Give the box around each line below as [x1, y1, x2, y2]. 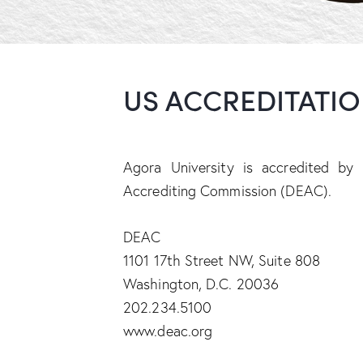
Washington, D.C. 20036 [123, 274, 280, 294]
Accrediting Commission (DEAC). [123, 181, 332, 200]
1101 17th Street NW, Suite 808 [123, 250, 320, 271]
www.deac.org [123, 321, 213, 341]
